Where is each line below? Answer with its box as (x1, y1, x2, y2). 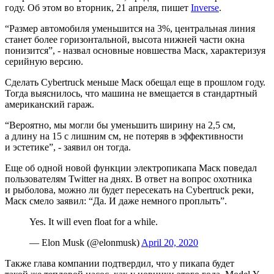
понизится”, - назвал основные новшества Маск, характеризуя (5, 45, 265, 56)
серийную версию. (5, 56, 83, 67)
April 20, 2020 (141, 237, 198, 248)
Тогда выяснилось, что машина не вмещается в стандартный (5, 87, 257, 98)
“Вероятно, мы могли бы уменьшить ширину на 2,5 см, (5, 119, 235, 130)
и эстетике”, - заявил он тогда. (5, 141, 131, 152)
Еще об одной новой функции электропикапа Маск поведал (5, 162, 257, 173)
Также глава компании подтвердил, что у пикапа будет (5, 257, 234, 268)
